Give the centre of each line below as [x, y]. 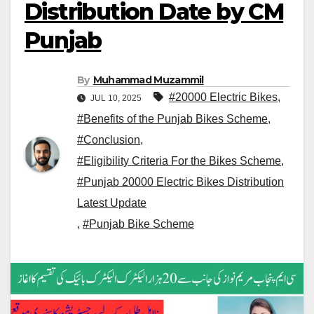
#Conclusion [109, 140]
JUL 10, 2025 [116, 98]
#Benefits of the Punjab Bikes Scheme [172, 119]
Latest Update [112, 203]
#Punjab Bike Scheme [138, 224]
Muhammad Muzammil [148, 80]
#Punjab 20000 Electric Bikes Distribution [180, 182]
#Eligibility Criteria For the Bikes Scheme [179, 161]
